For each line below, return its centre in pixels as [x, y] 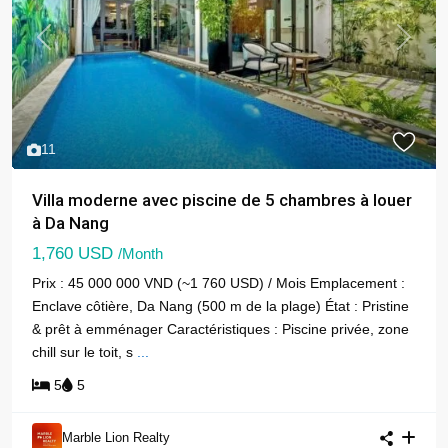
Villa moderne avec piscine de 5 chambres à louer [222, 200]
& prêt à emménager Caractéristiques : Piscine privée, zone [220, 329]
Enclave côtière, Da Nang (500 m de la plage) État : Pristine [220, 306]
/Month [140, 254]
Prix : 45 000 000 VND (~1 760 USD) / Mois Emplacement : [218, 283]
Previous [70, 46]
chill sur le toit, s [84, 352]
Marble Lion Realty [116, 438]
